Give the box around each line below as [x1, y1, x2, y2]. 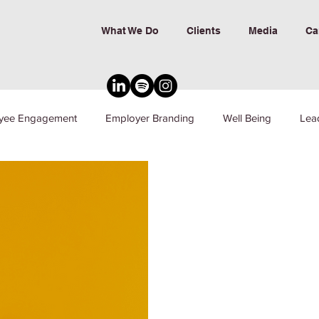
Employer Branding [105, 112, 194, 124]
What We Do [100, 25, 159, 36]
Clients [186, 25, 221, 36]
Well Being [223, 112, 271, 124]
